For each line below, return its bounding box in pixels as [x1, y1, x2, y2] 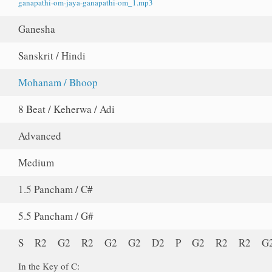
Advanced [18, 129, 62, 143]
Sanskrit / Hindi [18, 49, 86, 63]
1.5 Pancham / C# [18, 182, 93, 197]
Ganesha [18, 22, 56, 36]
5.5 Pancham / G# [18, 209, 94, 223]
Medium [18, 155, 55, 170]
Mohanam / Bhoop [18, 75, 98, 90]
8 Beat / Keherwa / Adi [18, 102, 115, 117]
